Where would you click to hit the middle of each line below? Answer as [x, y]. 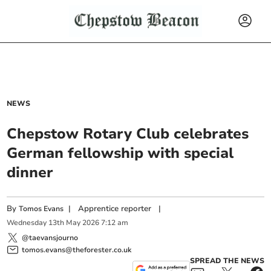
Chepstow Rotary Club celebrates [128, 134]
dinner [30, 172]
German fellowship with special [120, 153]
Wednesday [27, 223]
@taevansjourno [50, 237]
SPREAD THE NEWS [227, 260]
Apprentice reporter [115, 209]
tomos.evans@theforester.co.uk [77, 250]
